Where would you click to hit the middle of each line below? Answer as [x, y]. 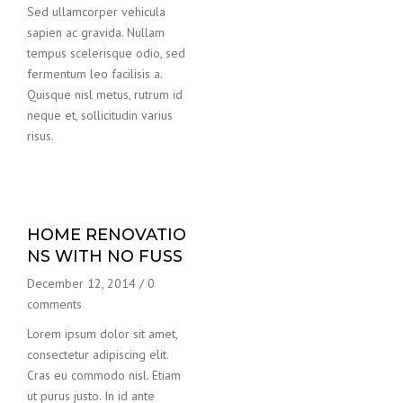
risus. [40, 135]
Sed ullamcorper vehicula [96, 11]
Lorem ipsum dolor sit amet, [102, 333]
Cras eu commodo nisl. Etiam [104, 375]
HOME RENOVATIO [107, 234]
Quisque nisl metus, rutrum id [105, 94]
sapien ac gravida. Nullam [96, 32]
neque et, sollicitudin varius [100, 115]
